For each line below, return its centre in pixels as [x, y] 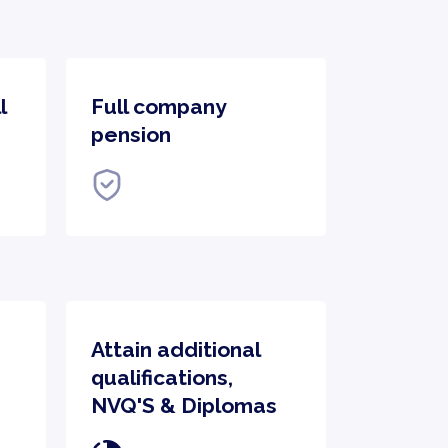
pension [131, 134]
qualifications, [162, 377]
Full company [158, 106]
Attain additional [175, 349]
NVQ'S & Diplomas [184, 405]
